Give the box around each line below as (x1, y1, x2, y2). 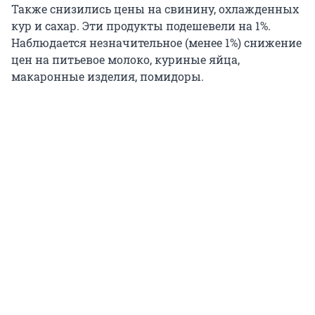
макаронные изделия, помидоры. (11, 69, 204, 84)
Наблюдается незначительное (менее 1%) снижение (11, 35, 302, 51)
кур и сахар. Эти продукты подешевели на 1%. (11, 18, 271, 34)
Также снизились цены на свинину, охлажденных (11, 1, 299, 17)
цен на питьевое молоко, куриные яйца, (11, 52, 240, 67)
